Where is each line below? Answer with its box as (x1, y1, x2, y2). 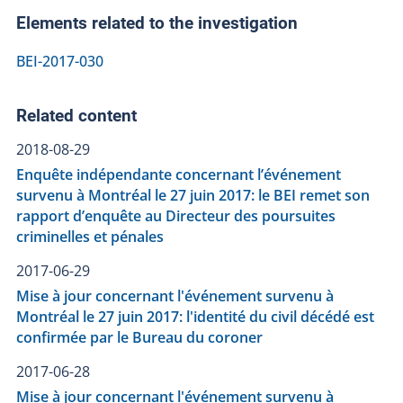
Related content (15, 105, 137, 126)
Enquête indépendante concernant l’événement (15, 164, 341, 184)
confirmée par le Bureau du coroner (15, 327, 263, 347)
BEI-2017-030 (15, 50, 103, 71)
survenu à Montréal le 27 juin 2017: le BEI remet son (15, 184, 370, 205)
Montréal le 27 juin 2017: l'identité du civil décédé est (15, 306, 374, 327)
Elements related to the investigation (15, 13, 298, 34)
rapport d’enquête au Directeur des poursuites (15, 205, 336, 226)
